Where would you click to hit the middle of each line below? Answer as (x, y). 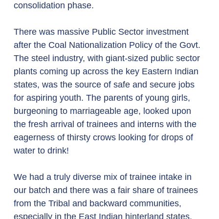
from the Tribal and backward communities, (99, 203)
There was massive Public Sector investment (102, 32)
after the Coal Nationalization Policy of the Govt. (108, 45)
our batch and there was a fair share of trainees (107, 190)
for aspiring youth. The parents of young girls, (103, 98)
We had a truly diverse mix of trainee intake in (104, 177)
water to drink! (44, 151)
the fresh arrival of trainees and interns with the (106, 124)
